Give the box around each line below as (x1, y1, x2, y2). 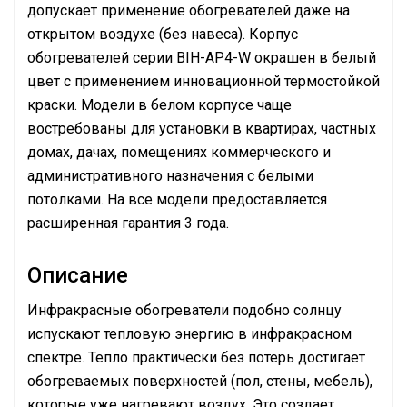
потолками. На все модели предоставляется (27, 191, 327, 208)
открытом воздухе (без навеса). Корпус (27, 25, 298, 43)
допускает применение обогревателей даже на (27, 2, 350, 19)
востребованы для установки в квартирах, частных (27, 120, 376, 137)
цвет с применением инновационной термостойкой (27, 73, 380, 90)
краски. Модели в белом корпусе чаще (27, 96, 292, 114)
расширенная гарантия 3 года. (27, 214, 229, 232)
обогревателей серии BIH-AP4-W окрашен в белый (27, 49, 376, 66)
